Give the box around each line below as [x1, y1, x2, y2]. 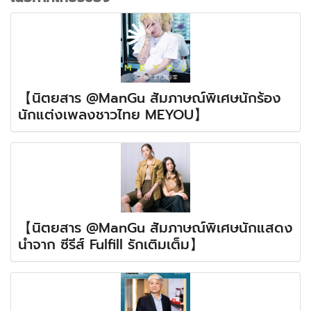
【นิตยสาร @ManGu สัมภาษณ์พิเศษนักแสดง [18, 217, 293, 238]
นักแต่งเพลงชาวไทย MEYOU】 [18, 103, 208, 125]
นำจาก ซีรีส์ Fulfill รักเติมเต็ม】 [18, 233, 203, 255]
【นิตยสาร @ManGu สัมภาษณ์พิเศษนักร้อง [18, 87, 281, 108]
